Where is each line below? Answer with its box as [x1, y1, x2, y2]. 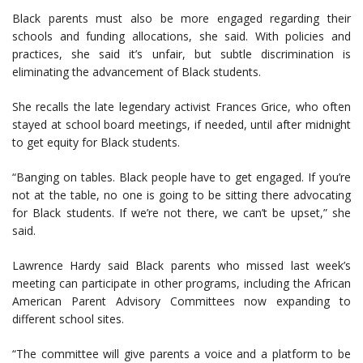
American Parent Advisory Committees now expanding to [12, 293, 351, 310]
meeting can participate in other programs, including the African [12, 275, 351, 292]
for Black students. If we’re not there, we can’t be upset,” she [12, 205, 351, 221]
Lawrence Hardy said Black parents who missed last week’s [12, 258, 351, 274]
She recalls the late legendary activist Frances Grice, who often [12, 99, 351, 115]
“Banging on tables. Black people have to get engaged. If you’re [12, 169, 351, 186]
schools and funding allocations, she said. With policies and [12, 28, 351, 45]
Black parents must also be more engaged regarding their [12, 11, 351, 27]
